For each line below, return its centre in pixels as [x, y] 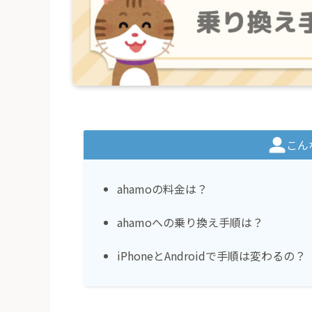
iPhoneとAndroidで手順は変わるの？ [211, 255]
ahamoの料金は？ [162, 188]
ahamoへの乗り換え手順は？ [190, 222]
